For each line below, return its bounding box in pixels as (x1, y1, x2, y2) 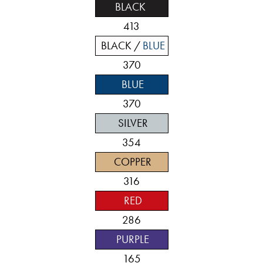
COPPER (112, 154, 151, 170)
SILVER (115, 116, 148, 131)
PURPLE (114, 232, 149, 247)
